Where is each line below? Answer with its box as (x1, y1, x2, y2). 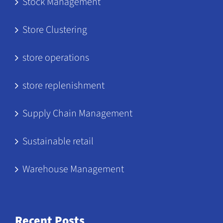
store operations (22, 50, 89, 65)
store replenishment (22, 78, 105, 93)
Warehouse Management (22, 162, 124, 176)
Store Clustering (22, 22, 87, 37)
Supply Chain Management (22, 106, 132, 120)
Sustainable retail (22, 134, 94, 148)
